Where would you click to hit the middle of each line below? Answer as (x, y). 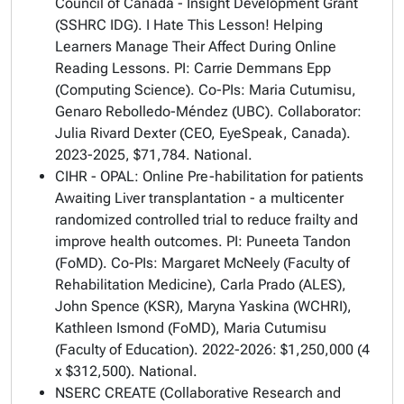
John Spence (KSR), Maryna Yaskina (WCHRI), (203, 306)
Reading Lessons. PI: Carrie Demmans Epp (193, 68)
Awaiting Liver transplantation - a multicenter (199, 198)
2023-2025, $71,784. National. (154, 155)
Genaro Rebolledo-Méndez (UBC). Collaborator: (208, 111)
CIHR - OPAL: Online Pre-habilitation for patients (209, 176)
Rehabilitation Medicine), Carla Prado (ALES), (201, 285)
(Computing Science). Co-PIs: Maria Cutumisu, (206, 90)
